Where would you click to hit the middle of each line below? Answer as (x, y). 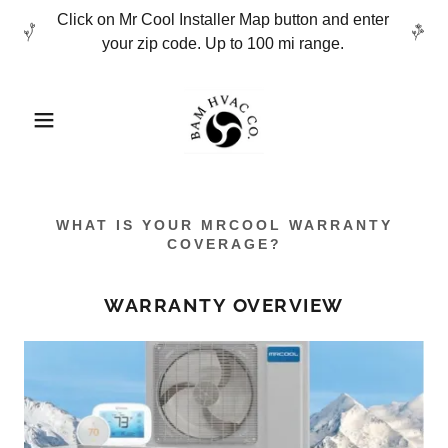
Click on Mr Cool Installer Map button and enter (223, 19)
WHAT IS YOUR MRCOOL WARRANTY (224, 225)
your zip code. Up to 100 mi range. (223, 43)
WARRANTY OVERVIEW (224, 305)
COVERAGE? (224, 244)
